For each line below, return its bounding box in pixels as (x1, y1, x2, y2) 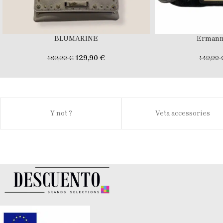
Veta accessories (155, 109, 210, 118)
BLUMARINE (54, 34, 98, 43)
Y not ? (50, 109, 72, 118)
